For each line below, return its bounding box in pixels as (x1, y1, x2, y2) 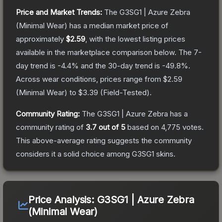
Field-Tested (103, 87, 147, 97)
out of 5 (97, 122, 125, 132)
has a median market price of (67, 20, 168, 30)
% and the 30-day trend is (71, 60, 162, 70)
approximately (16, 34, 66, 44)
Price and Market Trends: (16, 7, 102, 17)
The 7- (178, 47, 202, 57)
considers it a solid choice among (16, 149, 132, 159)
